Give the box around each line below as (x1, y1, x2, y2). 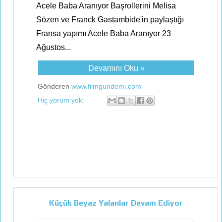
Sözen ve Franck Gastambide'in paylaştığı (36, 15, 184, 24)
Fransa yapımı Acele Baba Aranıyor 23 (36, 29, 171, 38)
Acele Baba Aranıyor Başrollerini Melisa (36, 1, 176, 10)
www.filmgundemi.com (71, 82, 141, 90)
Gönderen (38, 82, 71, 90)
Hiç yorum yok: (38, 96, 86, 104)
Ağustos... (36, 43, 71, 52)
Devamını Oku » (88, 64, 145, 72)
